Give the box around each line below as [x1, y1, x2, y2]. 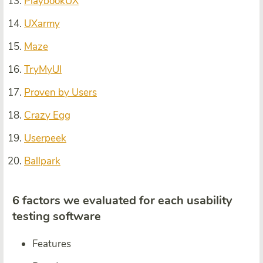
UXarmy [24, 16, 60, 31]
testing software [12, 208, 101, 224]
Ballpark [24, 154, 60, 168]
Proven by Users [24, 85, 97, 99]
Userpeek [24, 131, 66, 145]
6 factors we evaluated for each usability [12, 192, 232, 208]
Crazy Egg [24, 108, 70, 122]
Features [32, 237, 71, 251]
